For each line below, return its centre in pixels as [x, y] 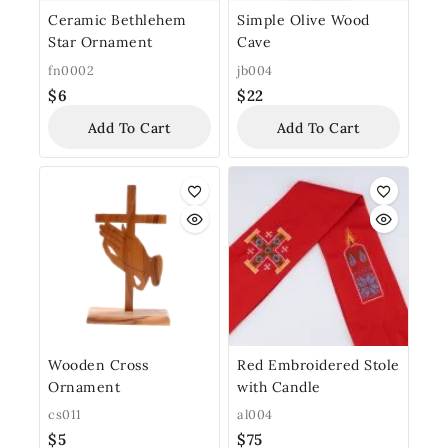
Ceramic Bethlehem [117, 19]
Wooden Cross [98, 364]
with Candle [279, 386]
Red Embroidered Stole [318, 364]
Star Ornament [100, 41]
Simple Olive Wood [303, 19]
